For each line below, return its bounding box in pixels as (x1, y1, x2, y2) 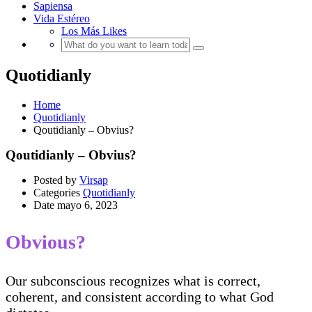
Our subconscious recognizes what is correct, (6, 273, 260, 289)
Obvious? (6, 231, 86, 253)
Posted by (33, 174, 77, 187)
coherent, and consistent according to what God (6, 289, 274, 305)
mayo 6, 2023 (57, 199, 118, 212)
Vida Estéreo (33, 13, 90, 25)
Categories (33, 187, 80, 199)
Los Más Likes (61, 25, 127, 38)
